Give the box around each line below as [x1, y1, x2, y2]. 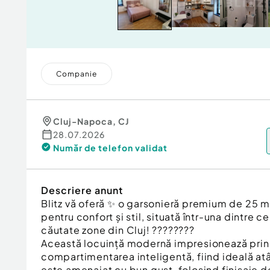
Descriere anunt [41, 184, 123, 196]
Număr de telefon [53, 142, 133, 153]
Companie [56, 69, 97, 78]
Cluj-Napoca [53, 116, 113, 127]
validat [135, 142, 168, 153]
